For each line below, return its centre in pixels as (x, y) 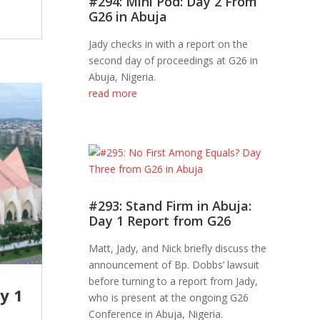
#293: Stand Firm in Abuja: (170, 206)
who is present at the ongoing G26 (169, 298)
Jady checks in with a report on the (169, 44)
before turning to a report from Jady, (174, 281)
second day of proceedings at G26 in (174, 61)
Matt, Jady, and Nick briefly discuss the (178, 249)
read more (113, 94)
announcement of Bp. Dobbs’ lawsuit (174, 265)
